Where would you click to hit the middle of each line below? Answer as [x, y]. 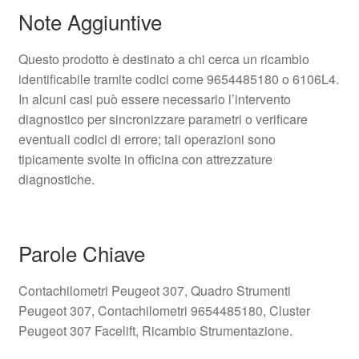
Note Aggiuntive [90, 21]
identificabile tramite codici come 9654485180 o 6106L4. [178, 79]
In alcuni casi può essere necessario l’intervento [154, 99]
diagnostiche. [56, 179]
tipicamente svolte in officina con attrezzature [145, 159]
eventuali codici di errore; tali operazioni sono [147, 139]
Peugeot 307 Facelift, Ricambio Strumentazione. [155, 330]
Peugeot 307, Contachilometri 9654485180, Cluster [164, 310]
